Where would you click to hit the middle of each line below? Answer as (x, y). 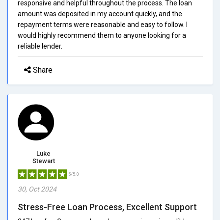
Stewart (43, 161)
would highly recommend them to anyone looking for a (102, 35)
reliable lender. (40, 46)
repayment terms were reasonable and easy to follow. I (103, 24)
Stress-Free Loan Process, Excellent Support (107, 207)
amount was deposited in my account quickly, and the (100, 14)
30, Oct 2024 (37, 189)
